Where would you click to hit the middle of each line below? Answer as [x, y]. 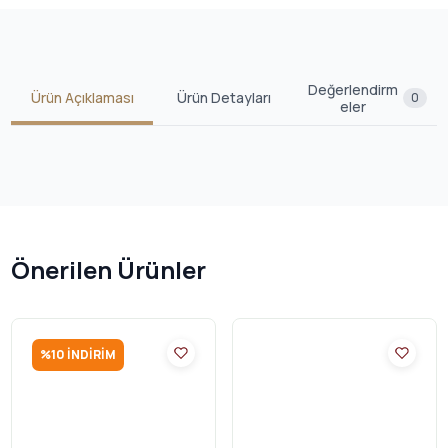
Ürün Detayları [224, 98]
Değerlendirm [353, 89]
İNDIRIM [90, 354]
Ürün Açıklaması [82, 98]
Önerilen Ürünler [108, 269]
